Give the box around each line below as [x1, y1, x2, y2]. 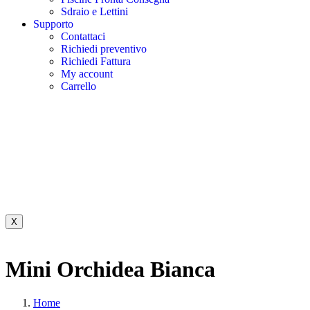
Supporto [33, 18, 73, 30]
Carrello [61, 80, 96, 93]
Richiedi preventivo [61, 43, 147, 55]
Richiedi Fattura [61, 55, 131, 68]
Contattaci [61, 30, 105, 43]
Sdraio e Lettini [61, 6, 128, 18]
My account [61, 68, 113, 80]
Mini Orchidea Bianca [6, 256, 215, 282]
